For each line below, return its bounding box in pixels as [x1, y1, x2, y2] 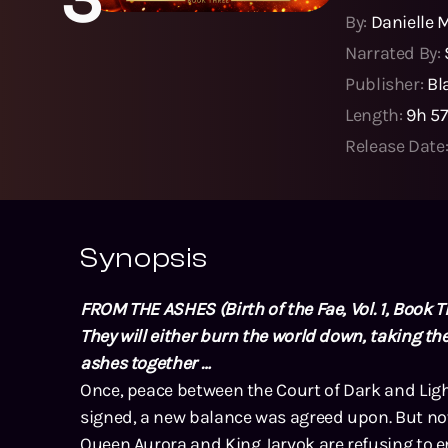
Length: [345, 103, 407, 126]
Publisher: [345, 72, 428, 95]
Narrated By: [345, 41, 445, 64]
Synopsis [80, 241, 209, 274]
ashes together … [80, 351, 211, 374]
